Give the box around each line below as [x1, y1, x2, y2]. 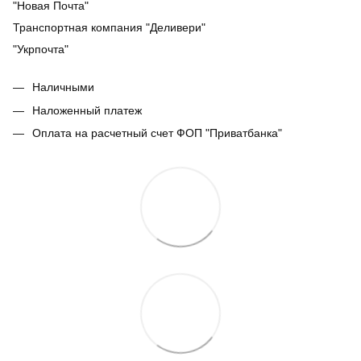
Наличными [32, 81, 94, 94]
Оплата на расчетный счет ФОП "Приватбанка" [32, 127, 282, 140]
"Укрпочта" [13, 43, 68, 56]
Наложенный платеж [32, 103, 142, 117]
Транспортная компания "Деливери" [13, 21, 205, 35]
